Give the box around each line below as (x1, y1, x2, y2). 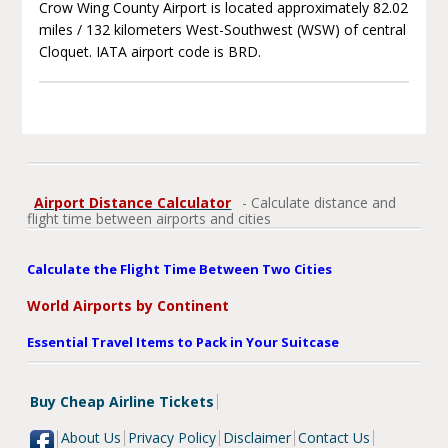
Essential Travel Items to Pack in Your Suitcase (27, 332, 340, 351)
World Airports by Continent (27, 295, 230, 315)
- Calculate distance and (238, 192, 397, 212)
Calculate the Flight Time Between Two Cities (27, 259, 333, 278)
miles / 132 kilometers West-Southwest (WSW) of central (38, 19, 406, 39)
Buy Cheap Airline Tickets (30, 391, 215, 411)
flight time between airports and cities (27, 208, 272, 228)
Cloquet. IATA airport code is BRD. (38, 41, 261, 61)
